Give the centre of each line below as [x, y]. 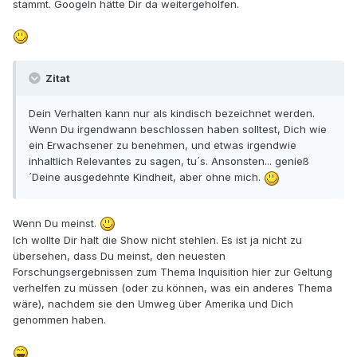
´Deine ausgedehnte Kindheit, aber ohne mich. [146, 177]
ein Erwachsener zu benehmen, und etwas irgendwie [163, 145]
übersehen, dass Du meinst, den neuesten [119, 256]
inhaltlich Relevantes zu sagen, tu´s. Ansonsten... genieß [169, 161]
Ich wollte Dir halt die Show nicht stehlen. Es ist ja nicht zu [157, 240]
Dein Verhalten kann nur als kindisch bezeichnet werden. [172, 114]
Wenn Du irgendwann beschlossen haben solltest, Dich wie [178, 129]
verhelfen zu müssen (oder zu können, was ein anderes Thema [173, 288]
